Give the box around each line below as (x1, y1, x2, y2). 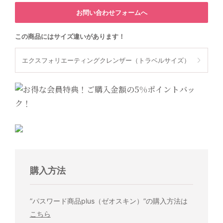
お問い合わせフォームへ (76, 8, 147, 17)
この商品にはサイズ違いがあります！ (14, 32, 125, 41)
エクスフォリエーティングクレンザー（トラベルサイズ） (21, 56, 190, 65)
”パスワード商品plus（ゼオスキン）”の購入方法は (29, 197, 188, 206)
